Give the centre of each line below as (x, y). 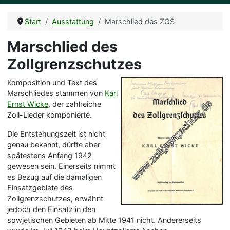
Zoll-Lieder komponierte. (50, 114)
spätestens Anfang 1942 (50, 155)
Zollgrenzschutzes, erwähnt (55, 198)
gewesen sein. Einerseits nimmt (62, 166)
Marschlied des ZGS (140, 21)
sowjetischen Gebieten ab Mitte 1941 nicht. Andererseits (104, 220)
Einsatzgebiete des (40, 187)
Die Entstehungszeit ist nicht (56, 133)
